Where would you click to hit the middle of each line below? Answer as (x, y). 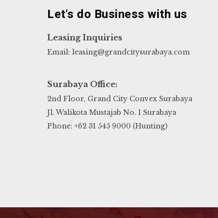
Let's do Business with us (117, 14)
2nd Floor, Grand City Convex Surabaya (120, 99)
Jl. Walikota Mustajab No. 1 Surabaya (112, 113)
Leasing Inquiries (85, 38)
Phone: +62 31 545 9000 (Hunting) (107, 126)
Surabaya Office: (82, 84)
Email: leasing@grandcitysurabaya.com (118, 52)
